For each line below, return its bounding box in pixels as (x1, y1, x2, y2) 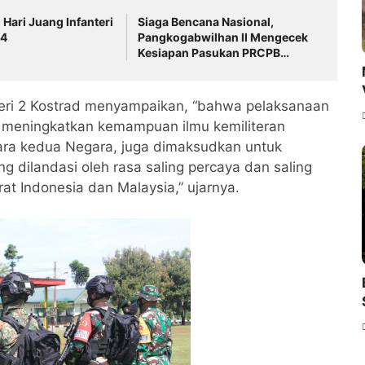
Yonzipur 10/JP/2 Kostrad (138, 60, 280, 75)
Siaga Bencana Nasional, (138, 14, 275, 29)
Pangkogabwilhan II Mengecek (138, 29, 309, 44)
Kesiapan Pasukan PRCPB (138, 45, 281, 59)
